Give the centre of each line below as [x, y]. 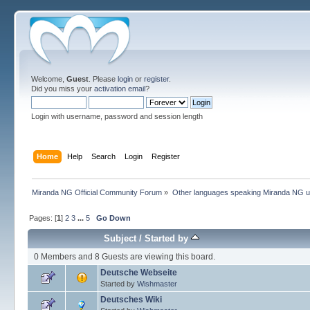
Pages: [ [43, 218]
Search [103, 156]
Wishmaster [157, 283]
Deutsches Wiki [131, 299]
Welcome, [49, 79]
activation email [120, 89]
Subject [120, 238]
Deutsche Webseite [139, 272]
